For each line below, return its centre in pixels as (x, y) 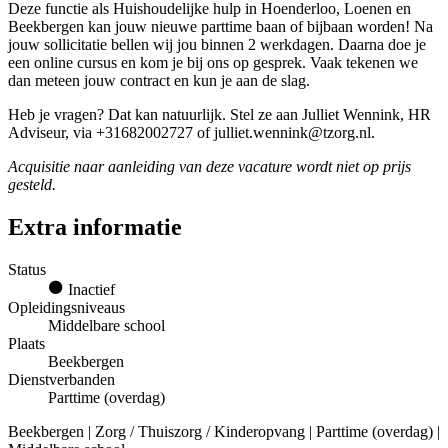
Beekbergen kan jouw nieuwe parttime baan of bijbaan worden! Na (220, 27)
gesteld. (32, 185)
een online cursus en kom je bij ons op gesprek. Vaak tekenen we (213, 63)
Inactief (89, 289)
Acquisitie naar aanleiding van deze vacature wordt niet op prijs (209, 167)
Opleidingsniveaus (66, 307)
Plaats (26, 343)
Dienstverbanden (61, 379)
